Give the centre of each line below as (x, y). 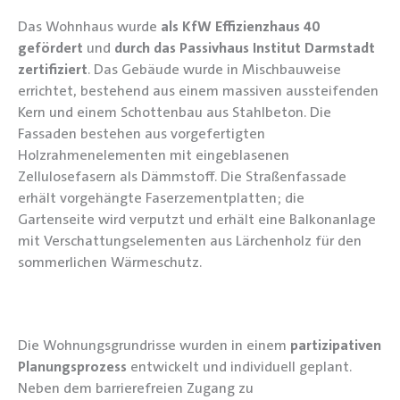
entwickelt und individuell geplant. (239, 367)
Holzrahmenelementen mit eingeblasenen (154, 154)
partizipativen (336, 346)
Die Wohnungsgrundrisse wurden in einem (154, 346)
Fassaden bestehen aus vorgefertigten (142, 133)
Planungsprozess (72, 367)
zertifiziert (53, 69)
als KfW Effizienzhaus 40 (240, 26)
